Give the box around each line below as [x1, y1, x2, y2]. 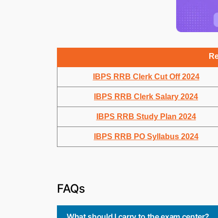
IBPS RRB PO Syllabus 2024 [93, 132, 199, 141]
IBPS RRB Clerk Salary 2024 [94, 92, 198, 101]
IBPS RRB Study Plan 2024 [96, 112, 196, 121]
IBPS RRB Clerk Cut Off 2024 [92, 72, 200, 81]
